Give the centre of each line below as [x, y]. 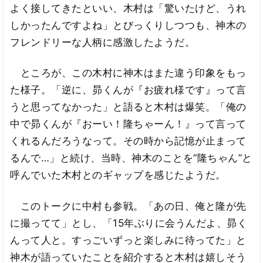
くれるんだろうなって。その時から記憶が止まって [128, 141]
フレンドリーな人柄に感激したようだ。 [103, 42]
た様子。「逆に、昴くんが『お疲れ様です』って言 [128, 90]
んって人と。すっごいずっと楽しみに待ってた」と [128, 240]
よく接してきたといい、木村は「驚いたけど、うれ [128, 8]
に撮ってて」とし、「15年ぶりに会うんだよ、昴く [129, 223]
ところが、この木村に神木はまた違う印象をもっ [128, 73]
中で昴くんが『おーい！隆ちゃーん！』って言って [128, 124]
